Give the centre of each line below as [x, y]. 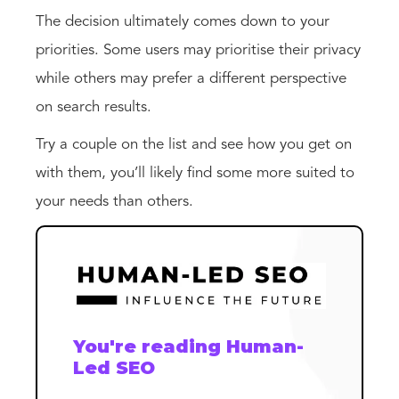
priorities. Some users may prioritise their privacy [198, 51]
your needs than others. [114, 202]
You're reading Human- [188, 347]
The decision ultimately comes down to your [183, 22]
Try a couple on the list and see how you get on [194, 145]
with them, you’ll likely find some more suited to [195, 174]
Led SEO [114, 368]
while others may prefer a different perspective [191, 79]
